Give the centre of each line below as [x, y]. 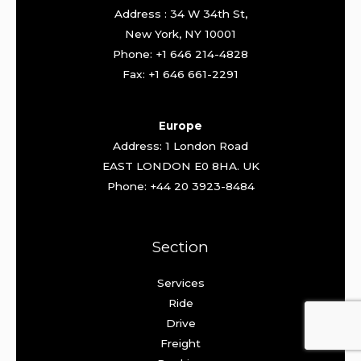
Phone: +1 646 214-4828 [180, 54]
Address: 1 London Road [180, 145]
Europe [180, 125]
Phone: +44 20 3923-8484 [180, 186]
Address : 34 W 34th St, [180, 14]
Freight [180, 344]
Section [180, 247]
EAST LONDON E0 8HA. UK [180, 166]
